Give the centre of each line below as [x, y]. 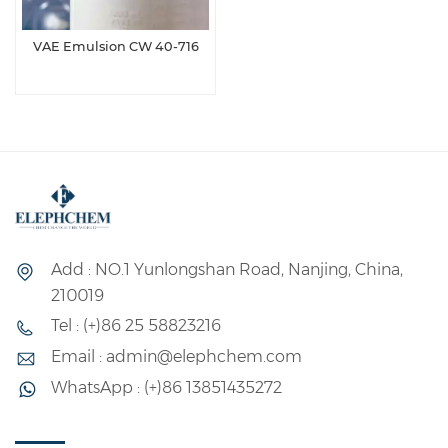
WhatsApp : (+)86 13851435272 [166, 388]
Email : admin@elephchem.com [176, 357]
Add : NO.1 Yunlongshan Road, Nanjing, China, [227, 269]
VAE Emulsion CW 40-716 [115, 46]
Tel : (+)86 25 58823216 [136, 326]
